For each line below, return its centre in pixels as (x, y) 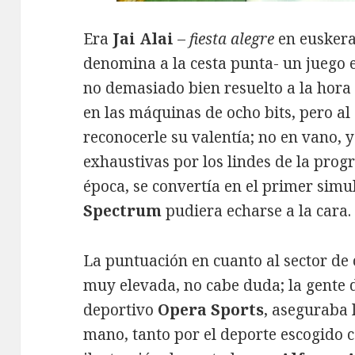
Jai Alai (143, 39)
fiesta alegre (232, 39)
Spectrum (123, 211)
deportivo (121, 310)
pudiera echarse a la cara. (257, 211)
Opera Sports (211, 310)
